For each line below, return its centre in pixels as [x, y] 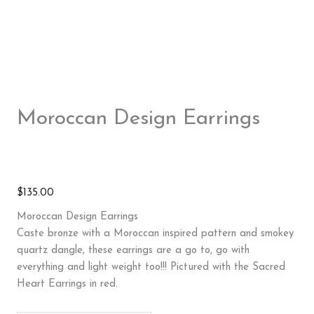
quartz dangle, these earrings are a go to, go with [133, 251]
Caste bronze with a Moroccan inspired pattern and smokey [155, 234]
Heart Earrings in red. [67, 285]
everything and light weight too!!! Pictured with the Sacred [151, 268]
